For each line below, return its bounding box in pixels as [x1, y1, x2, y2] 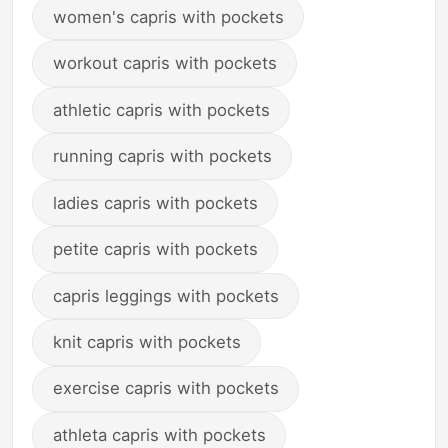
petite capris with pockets [52, 239, 258, 260]
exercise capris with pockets [52, 378, 279, 399]
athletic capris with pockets [52, 99, 270, 120]
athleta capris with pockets [52, 424, 266, 445]
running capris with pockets [52, 146, 272, 167]
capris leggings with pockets [52, 285, 279, 306]
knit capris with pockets [52, 332, 241, 353]
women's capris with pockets [52, 6, 284, 27]
